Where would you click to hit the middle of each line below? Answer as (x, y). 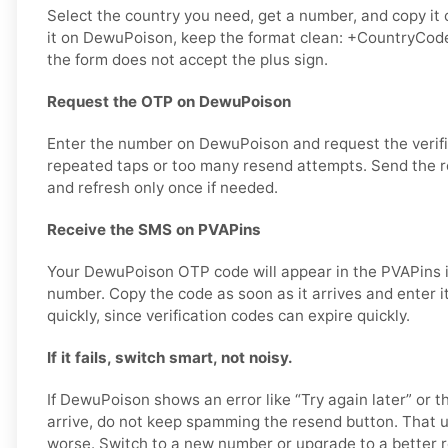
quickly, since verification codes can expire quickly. (228, 316)
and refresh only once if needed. (162, 188)
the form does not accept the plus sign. (187, 60)
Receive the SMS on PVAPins (154, 230)
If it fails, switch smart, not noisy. (170, 358)
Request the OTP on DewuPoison (169, 102)
